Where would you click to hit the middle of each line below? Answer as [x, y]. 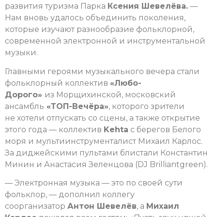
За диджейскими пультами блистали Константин [106, 153]
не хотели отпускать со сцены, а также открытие [102, 118]
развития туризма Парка [56, 6]
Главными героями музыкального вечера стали [102, 71]
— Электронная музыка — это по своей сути [94, 183]
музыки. [21, 53]
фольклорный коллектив [57, 83]
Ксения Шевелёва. [148, 6]
